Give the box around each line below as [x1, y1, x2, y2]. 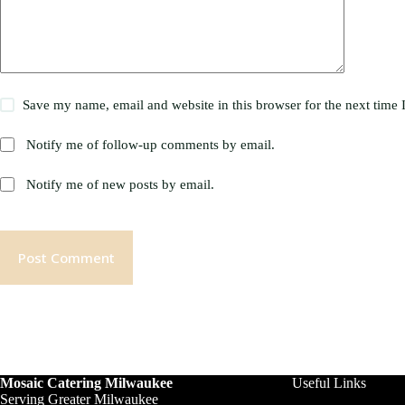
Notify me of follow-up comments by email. [26, 137, 276, 153]
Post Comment [18, 249, 115, 268]
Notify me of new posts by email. [26, 177, 215, 193]
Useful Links [292, 375, 367, 391]
